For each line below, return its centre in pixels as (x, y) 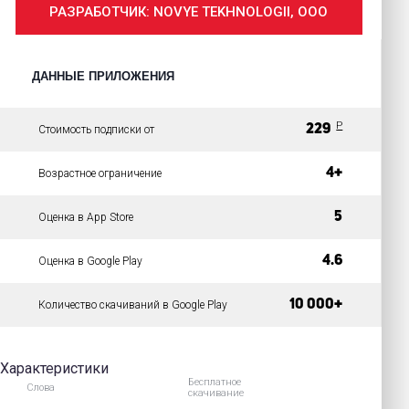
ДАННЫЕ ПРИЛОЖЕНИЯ (103, 76)
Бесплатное (215, 382)
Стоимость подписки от (96, 130)
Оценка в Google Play (90, 261)
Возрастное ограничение (100, 173)
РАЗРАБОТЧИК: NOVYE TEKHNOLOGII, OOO (189, 12)
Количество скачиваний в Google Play (132, 305)
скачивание (216, 393)
